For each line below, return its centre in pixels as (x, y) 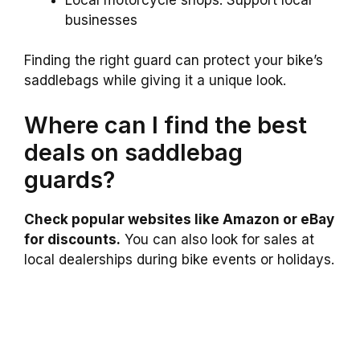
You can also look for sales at (217, 239)
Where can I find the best (166, 125)
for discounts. (72, 239)
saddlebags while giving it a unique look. (155, 81)
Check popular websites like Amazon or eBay (179, 219)
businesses (101, 20)
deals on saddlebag (133, 152)
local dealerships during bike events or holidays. (179, 259)
